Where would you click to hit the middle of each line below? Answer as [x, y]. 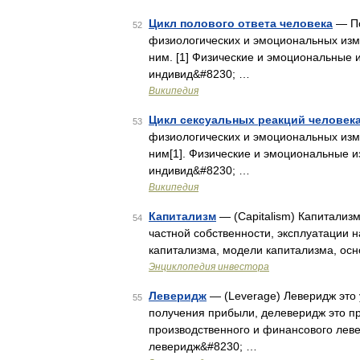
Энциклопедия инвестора [209, 267]
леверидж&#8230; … [203, 346]
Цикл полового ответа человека [241, 23]
